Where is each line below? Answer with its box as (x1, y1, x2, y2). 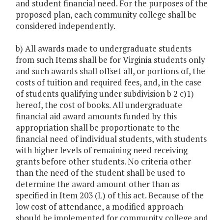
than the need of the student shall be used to (16, 167, 185, 179)
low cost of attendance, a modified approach (16, 201, 183, 213)
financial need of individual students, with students (16, 133, 207, 145)
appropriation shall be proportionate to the (16, 122, 180, 134)
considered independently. (16, 20, 115, 32)
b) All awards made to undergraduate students (16, 43, 192, 55)
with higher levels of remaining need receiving (16, 144, 188, 156)
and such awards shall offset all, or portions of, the (16, 65, 205, 77)
